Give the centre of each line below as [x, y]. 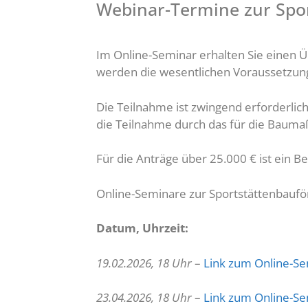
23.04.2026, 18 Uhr [144, 298]
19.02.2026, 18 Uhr [144, 263]
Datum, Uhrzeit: [142, 228]
